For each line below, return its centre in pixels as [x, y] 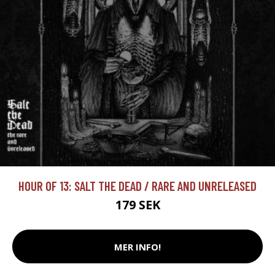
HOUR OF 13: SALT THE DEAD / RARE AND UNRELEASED [137, 186]
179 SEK [137, 205]
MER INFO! [137, 246]
